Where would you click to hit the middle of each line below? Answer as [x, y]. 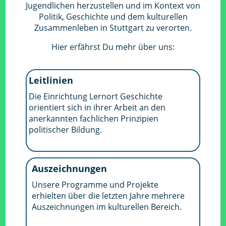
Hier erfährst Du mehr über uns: [113, 47]
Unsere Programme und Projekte [95, 184]
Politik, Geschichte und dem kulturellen [113, 17]
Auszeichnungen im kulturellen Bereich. [107, 207]
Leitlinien [51, 80]
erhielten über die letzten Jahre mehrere [108, 195]
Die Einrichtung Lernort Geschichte [96, 96]
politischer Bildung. [66, 130]
